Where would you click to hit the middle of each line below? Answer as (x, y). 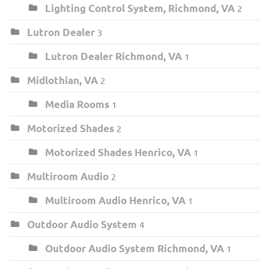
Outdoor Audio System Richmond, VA (134, 248)
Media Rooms (77, 104)
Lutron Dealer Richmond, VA (113, 56)
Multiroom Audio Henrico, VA (115, 200)
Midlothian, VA (62, 80)
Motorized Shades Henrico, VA (118, 152)
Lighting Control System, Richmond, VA (140, 8)
